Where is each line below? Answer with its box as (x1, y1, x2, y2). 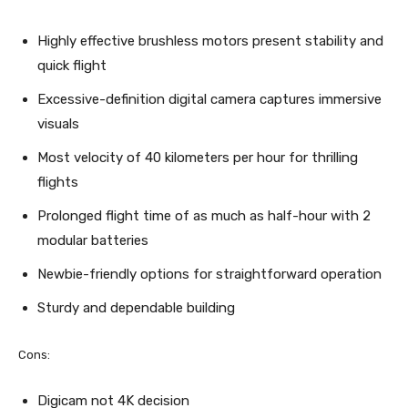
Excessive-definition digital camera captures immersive (37, 90, 382, 107)
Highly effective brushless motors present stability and (37, 32, 383, 49)
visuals (37, 115, 79, 132)
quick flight (37, 56, 107, 74)
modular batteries (37, 231, 148, 249)
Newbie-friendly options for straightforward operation (37, 265, 382, 282)
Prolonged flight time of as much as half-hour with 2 (37, 207, 371, 224)
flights (37, 173, 78, 190)
